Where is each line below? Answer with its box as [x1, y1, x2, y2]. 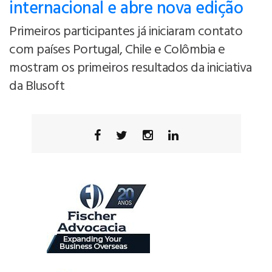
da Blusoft [9, 76, 64, 97]
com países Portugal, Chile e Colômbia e [9, 39, 225, 61]
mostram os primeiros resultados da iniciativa [9, 58, 252, 79]
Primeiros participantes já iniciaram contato [9, 21, 242, 42]
